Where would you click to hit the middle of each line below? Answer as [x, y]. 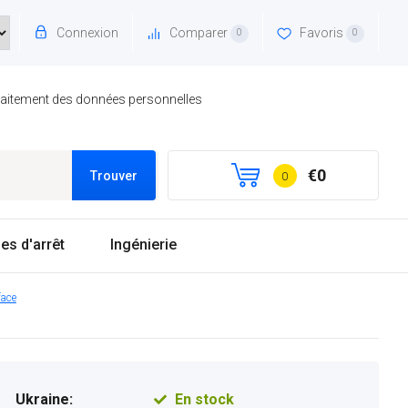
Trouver [114, 175]
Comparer [199, 32]
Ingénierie [143, 245]
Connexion [87, 32]
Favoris [322, 32]
